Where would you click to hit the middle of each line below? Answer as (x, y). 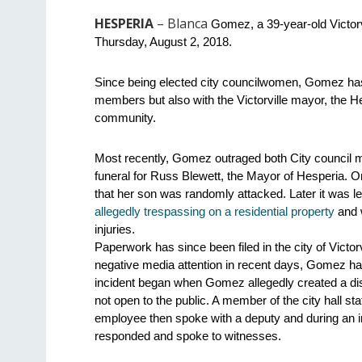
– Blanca (181, 23)
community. (125, 118)
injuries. (115, 229)
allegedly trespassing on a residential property (215, 211)
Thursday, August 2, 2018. (163, 42)
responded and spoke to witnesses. (188, 336)
